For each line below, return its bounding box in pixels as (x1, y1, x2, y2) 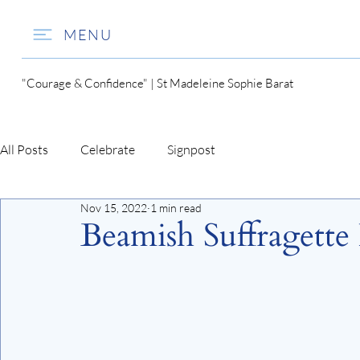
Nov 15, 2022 (80, 200, 147, 215)
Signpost (167, 141, 215, 158)
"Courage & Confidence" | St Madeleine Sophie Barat (21, 75, 293, 91)
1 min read (150, 200, 202, 215)
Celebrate (80, 141, 135, 158)
